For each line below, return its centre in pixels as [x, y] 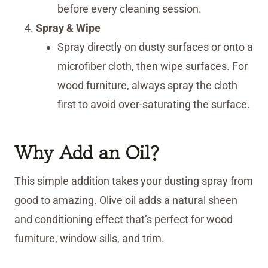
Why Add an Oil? [87, 153]
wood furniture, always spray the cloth [147, 86]
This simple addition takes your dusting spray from [134, 181]
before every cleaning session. [130, 9]
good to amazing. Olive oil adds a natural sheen [126, 200]
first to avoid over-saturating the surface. [154, 105]
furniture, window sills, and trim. [89, 239]
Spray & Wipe [68, 28]
